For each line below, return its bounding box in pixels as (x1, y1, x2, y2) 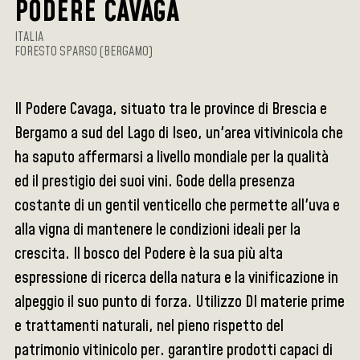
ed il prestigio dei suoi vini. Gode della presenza (14, 170, 296, 194)
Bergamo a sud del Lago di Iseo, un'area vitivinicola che (14, 122, 344, 145)
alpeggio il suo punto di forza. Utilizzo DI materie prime (14, 291, 346, 314)
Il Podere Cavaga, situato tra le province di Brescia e (14, 98, 328, 121)
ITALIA (14, 28, 44, 47)
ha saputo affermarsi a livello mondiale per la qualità (14, 146, 329, 170)
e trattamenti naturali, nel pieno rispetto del (14, 315, 284, 338)
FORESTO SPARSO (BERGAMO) (14, 43, 153, 61)
